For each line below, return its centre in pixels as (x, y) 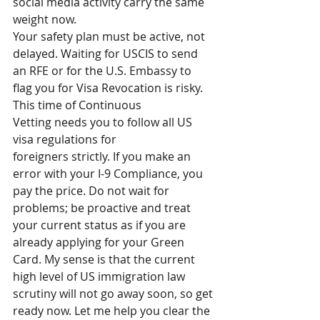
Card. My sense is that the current (105, 259)
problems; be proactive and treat (103, 208)
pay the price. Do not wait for (92, 191)
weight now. (45, 19)
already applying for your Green (100, 242)
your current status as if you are (101, 225)
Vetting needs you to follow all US (104, 122)
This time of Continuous (79, 105)
